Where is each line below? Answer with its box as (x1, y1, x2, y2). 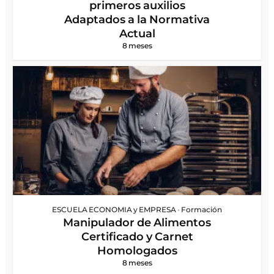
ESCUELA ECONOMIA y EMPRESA (52, 204, 176, 214)
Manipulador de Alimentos (63, 215, 211, 229)
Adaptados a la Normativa (64, 12, 210, 26)
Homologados (97, 243, 177, 257)
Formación (181, 204, 222, 214)
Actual (119, 26, 155, 40)
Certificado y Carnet (81, 229, 193, 243)
